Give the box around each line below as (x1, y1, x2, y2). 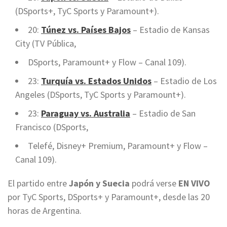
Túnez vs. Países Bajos (41, 24, 131, 36)
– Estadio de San (130, 107, 196, 120)
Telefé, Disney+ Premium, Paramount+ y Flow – (28, 140, 208, 152)
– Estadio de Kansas (131, 24, 210, 36)
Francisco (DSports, (15, 121, 88, 133)
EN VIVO (178, 177, 210, 190)
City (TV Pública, (15, 37, 76, 50)
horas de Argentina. (8, 205, 82, 217)
